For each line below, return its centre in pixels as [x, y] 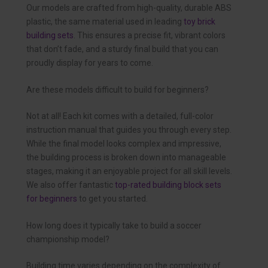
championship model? [68, 240]
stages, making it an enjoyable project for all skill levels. [129, 171]
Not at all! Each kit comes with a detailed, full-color [120, 116]
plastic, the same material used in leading [105, 21]
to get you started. [112, 199]
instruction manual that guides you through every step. [129, 130]
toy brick [200, 21]
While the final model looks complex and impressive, [124, 144]
